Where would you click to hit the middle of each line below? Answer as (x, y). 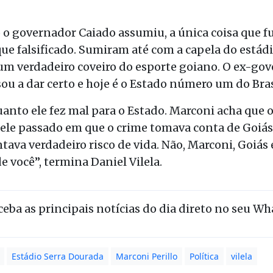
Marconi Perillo (147, 256)
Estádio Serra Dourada (58, 256)
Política (204, 256)
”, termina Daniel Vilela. (100, 161)
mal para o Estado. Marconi (141, 110)
